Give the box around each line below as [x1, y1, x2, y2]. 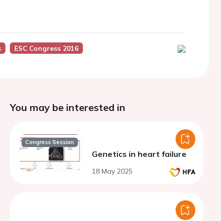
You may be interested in [10, 101, 125, 113]
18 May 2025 [92, 167, 133, 176]
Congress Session [25, 139, 74, 146]
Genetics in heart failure [92, 149, 186, 159]
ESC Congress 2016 [14, 44, 78, 52]
